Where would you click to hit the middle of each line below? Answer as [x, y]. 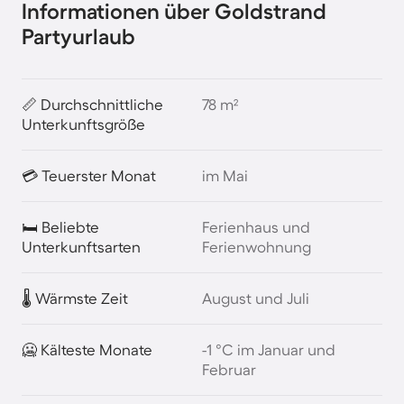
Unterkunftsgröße [83, 124]
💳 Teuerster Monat [89, 175]
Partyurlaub [78, 37]
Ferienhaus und [256, 227]
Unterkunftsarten [81, 247]
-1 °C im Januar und [269, 349]
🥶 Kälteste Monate [87, 349]
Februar [229, 369]
